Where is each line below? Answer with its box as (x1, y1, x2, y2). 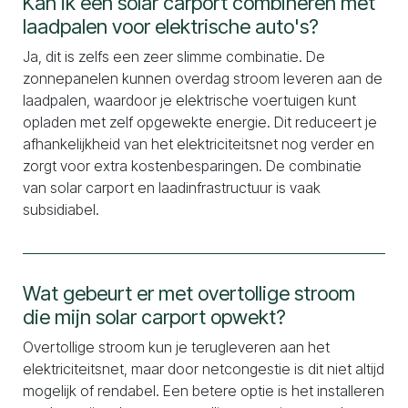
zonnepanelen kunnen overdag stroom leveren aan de (23, 69, 382, 87)
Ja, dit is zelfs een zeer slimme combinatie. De (23, 47, 325, 66)
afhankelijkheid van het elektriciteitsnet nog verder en (23, 135, 374, 153)
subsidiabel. (23, 200, 99, 219)
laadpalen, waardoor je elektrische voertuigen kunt (23, 91, 356, 109)
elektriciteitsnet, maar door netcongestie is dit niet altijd (23, 360, 384, 378)
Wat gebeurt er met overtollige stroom (23, 281, 355, 305)
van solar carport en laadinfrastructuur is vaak (23, 178, 321, 197)
